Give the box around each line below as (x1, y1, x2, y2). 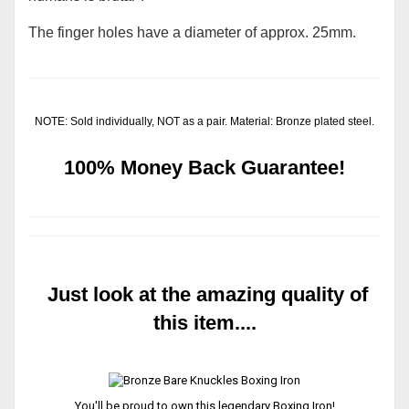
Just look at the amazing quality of (41, 283, 368, 306)
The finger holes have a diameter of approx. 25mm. (28, 25, 356, 40)
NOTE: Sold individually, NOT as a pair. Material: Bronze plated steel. (35, 115, 374, 128)
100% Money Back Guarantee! (64, 156, 345, 179)
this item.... (152, 311, 257, 334)
